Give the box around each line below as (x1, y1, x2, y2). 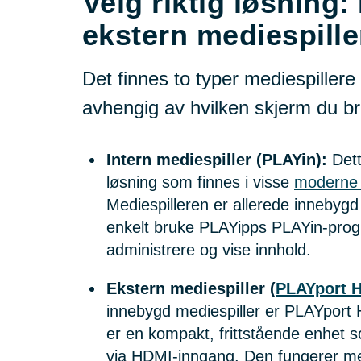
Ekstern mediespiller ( (106, 280, 276, 297)
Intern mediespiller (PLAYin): (106, 151, 327, 168)
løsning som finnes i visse (106, 173, 294, 191)
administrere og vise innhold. (106, 241, 311, 259)
